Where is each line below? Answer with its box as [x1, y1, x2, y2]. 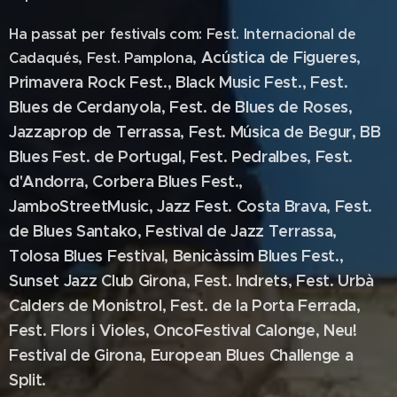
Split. [9, 370, 47, 390]
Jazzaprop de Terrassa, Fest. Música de [9, 121, 308, 142]
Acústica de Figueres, [200, 47, 361, 67]
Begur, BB [307, 121, 381, 142]
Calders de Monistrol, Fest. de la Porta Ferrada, [9, 295, 361, 315]
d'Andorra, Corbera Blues [9, 171, 201, 191]
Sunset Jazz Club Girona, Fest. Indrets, [9, 270, 297, 291]
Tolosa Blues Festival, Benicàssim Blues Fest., [9, 245, 344, 266]
